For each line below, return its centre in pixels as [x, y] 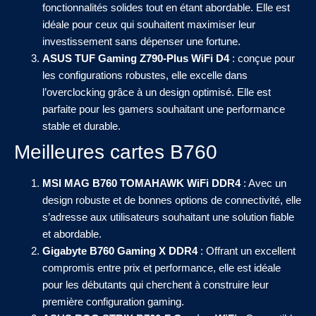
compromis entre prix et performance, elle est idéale [162, 267]
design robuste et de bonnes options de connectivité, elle [172, 200]
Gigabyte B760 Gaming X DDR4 [120, 250]
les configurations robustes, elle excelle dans [145, 75]
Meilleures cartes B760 [116, 152]
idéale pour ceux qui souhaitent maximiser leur [149, 24]
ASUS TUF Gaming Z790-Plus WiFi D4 [136, 58]
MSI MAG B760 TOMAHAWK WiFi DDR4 [141, 183]
